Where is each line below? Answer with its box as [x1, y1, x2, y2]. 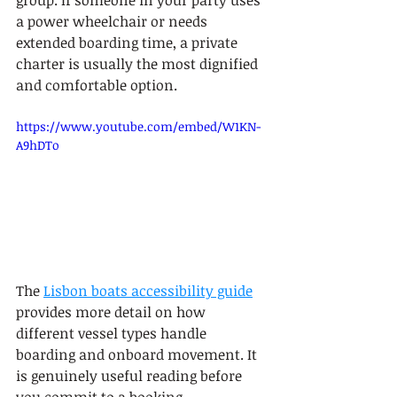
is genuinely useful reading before [16, 365, 245, 385]
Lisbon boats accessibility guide [43, 280, 253, 300]
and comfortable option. [16, 75, 177, 95]
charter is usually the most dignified [16, 54, 261, 74]
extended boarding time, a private [16, 33, 241, 52]
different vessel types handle [16, 323, 210, 343]
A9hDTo [16, 136, 59, 153]
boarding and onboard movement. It [16, 344, 261, 364]
